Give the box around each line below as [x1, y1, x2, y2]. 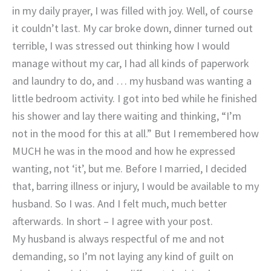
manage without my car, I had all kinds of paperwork [12, 56, 249, 70]
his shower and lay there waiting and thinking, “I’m [12, 108, 241, 123]
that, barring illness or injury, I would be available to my [12, 178, 259, 193]
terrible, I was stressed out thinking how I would [12, 38, 230, 53]
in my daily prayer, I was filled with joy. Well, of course [12, 3, 253, 18]
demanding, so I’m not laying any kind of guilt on [12, 249, 233, 263]
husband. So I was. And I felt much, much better [12, 196, 227, 211]
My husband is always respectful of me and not [12, 231, 224, 246]
